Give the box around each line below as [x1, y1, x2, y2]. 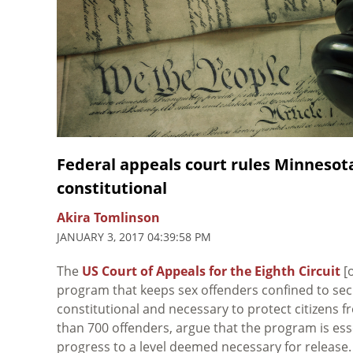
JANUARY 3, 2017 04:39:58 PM [57, 229, 211, 244]
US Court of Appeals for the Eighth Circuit [82, 262, 340, 280]
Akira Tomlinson [57, 208, 160, 226]
